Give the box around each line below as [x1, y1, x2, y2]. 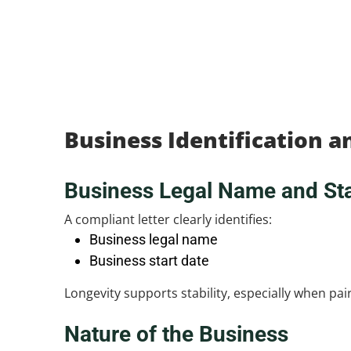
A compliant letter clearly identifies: [64, 211, 272, 228]
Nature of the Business [64, 321, 288, 347]
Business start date [89, 252, 209, 269]
